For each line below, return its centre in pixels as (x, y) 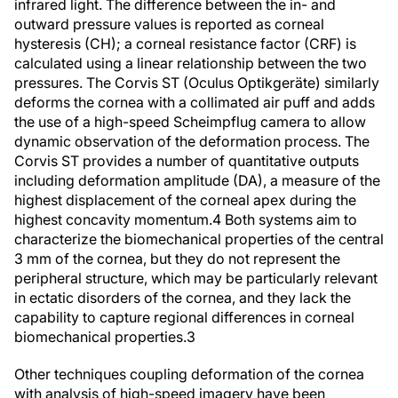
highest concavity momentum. (113, 219)
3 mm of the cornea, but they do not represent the (177, 259)
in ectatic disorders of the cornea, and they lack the (183, 298)
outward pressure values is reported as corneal (169, 24)
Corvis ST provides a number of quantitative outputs (187, 161)
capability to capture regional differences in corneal (184, 317)
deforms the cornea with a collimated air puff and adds (195, 102)
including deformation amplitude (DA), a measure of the (197, 180)
